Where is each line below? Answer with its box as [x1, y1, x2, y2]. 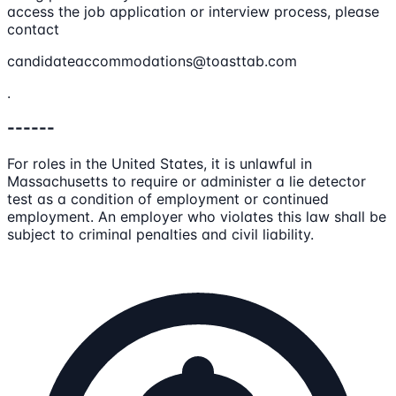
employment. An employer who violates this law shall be [7, 208, 386, 225]
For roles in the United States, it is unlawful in [7, 155, 312, 172]
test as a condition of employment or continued [7, 190, 329, 208]
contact [7, 19, 59, 38]
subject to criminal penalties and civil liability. [7, 225, 314, 243]
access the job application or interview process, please [7, 2, 379, 20]
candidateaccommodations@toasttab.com [7, 51, 297, 70]
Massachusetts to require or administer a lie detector [7, 172, 366, 190]
